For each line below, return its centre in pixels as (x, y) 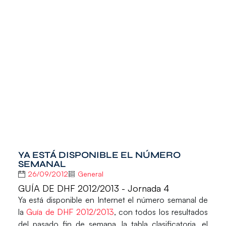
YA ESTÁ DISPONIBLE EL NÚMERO (99, 155)
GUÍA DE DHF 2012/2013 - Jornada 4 (94, 188)
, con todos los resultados (161, 212)
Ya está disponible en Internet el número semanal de (113, 200)
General (90, 174)
